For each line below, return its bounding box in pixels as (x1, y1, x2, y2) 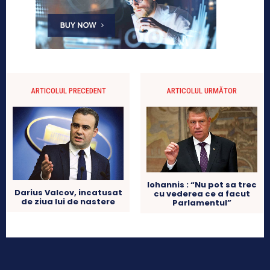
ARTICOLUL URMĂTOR (166, 86, 237, 95)
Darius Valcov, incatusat (14, 186, 122, 198)
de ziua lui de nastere (21, 195, 116, 207)
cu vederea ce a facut (153, 188, 250, 200)
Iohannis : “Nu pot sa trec (146, 179, 257, 191)
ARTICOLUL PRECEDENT (30, 86, 106, 95)
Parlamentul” (172, 197, 231, 209)
